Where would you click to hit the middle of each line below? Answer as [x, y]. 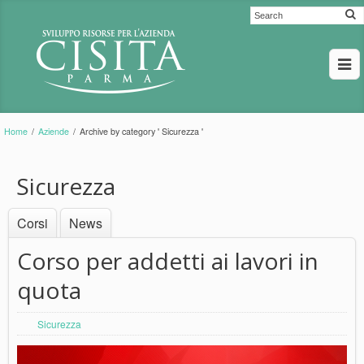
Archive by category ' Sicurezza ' [141, 131]
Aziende [54, 131]
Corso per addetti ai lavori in [168, 261]
